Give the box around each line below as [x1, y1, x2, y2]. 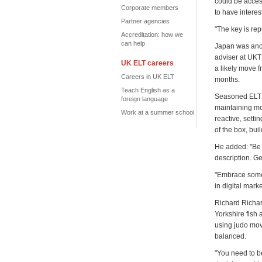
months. [215, 75, 242, 84]
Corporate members [121, 4, 178, 11]
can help [121, 40, 145, 47]
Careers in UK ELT [121, 73, 174, 80]
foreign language [121, 95, 168, 102]
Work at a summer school [121, 109, 194, 116]
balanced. [215, 232, 246, 240]
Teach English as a [121, 87, 175, 94]
